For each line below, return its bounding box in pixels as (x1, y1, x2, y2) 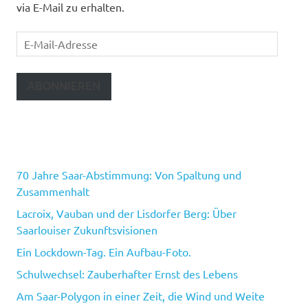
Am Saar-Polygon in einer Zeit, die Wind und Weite (16, 288, 265, 302)
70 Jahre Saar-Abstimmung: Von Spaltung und (16, 167, 241, 181)
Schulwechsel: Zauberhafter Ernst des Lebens (16, 266, 238, 280)
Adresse (16, 65, 56, 80)
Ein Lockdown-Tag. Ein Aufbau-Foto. (16, 244, 191, 258)
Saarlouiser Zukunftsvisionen (16, 222, 157, 236)
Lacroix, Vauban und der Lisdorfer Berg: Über (16, 206, 236, 220)
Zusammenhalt (16, 184, 89, 198)
